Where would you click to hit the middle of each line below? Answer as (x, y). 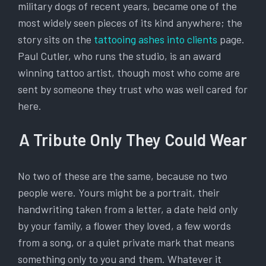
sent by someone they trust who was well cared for (133, 89)
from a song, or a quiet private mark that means (126, 243)
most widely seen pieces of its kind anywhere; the (130, 23)
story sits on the (56, 39)
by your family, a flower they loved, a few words (124, 226)
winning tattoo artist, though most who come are (129, 73)
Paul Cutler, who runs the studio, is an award (120, 56)
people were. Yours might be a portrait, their (119, 193)
